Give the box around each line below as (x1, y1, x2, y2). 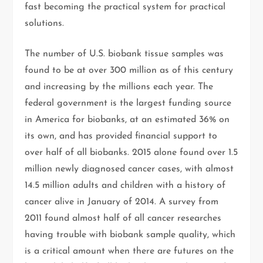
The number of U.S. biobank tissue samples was (25, 49, 224, 59)
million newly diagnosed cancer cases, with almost (25, 164, 234, 174)
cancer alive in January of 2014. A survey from (25, 197, 219, 207)
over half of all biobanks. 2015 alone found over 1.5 (25, 148, 238, 158)
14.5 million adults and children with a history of (25, 181, 226, 191)
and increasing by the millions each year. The (25, 82, 214, 92)
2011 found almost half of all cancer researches (25, 214, 222, 224)
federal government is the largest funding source (25, 99, 232, 109)
